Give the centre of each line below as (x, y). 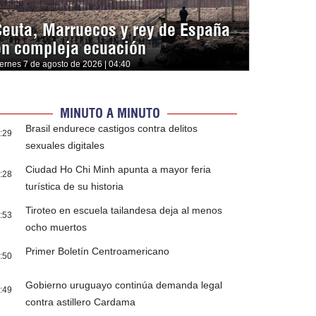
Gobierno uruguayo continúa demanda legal (124, 285)
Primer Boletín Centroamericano (98, 251)
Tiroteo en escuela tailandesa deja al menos (124, 211)
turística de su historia (75, 187)
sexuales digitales (65, 146)
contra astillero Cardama (81, 302)
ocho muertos (56, 227)
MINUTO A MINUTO (110, 114)
